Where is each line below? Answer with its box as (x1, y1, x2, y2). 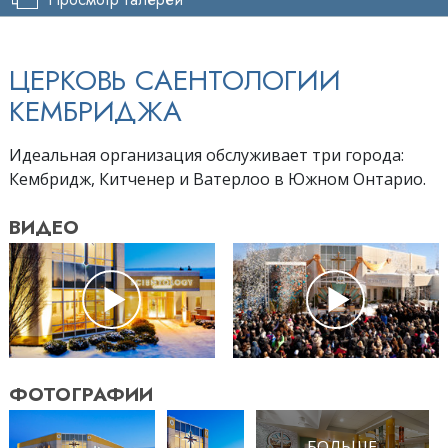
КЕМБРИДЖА (9, 90, 183, 132)
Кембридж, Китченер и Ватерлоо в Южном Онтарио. (9, 167, 426, 190)
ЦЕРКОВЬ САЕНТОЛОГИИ (9, 59, 342, 101)
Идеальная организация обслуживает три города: (9, 143, 404, 166)
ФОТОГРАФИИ (9, 380, 153, 409)
